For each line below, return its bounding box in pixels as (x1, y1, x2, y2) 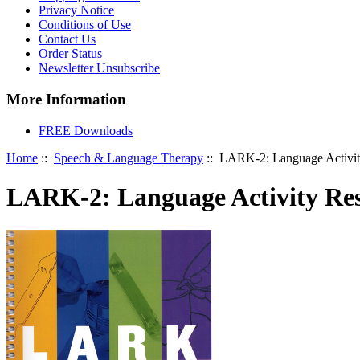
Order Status (39, 47, 102, 61)
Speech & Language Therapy (54, 150, 203, 165)
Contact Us (39, 32, 96, 47)
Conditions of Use (39, 18, 131, 32)
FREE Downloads (39, 123, 133, 137)
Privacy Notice (39, 3, 114, 18)
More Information (6, 91, 126, 108)
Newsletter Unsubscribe (39, 61, 160, 76)
